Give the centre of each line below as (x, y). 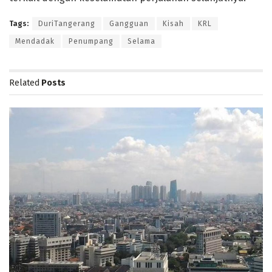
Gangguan (129, 23)
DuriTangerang (67, 23)
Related (24, 83)
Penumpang (91, 41)
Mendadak (35, 41)
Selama (141, 41)
